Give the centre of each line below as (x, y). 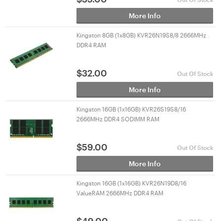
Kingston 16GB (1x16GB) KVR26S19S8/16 (131, 109)
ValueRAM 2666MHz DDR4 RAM (120, 193)
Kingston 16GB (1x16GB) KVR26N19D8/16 (131, 183)
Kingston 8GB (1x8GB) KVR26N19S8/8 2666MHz (141, 35)
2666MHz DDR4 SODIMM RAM (118, 119)
